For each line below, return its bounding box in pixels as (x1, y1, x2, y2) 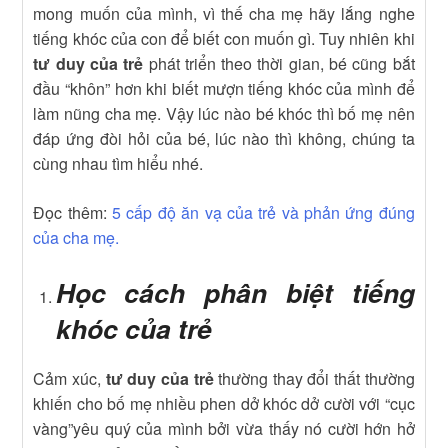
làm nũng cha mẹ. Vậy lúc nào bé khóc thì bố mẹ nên (33, 101, 415, 125)
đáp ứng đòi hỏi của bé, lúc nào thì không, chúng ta (33, 126, 415, 150)
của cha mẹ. (33, 225, 120, 249)
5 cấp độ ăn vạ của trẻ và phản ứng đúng (112, 200, 415, 224)
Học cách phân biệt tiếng (55, 272, 415, 311)
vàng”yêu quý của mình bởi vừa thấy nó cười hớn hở (33, 416, 415, 440)
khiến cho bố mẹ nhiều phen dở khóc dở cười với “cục (33, 391, 415, 415)
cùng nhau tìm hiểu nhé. (33, 151, 204, 175)
